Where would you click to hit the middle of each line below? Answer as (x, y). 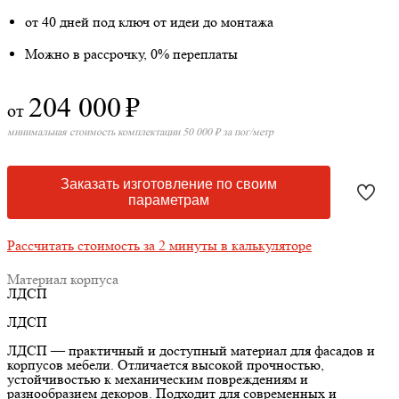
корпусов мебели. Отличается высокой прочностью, (166, 365)
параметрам (169, 200)
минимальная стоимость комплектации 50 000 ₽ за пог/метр (140, 132)
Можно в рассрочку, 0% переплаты (131, 54)
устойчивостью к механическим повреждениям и (158, 379)
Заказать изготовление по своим (169, 184)
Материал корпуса (63, 280)
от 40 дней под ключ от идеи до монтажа (149, 22)
